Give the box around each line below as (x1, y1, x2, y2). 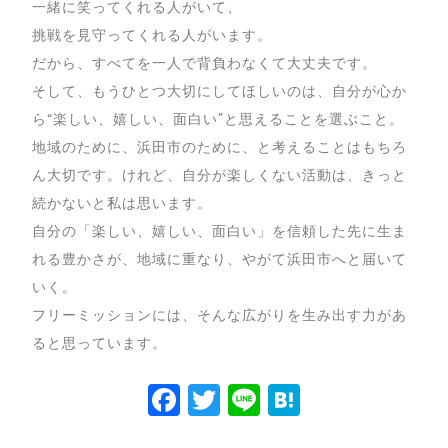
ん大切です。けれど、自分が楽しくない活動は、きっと (32, 167, 407, 183)
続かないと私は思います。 (32, 195, 213, 211)
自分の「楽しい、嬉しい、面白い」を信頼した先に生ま (32, 223, 407, 239)
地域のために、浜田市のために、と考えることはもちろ (32, 139, 407, 155)
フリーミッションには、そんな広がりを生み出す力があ (32, 307, 407, 323)
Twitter (220, 377, 333, 424)
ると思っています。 (32, 335, 168, 351)
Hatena (300, 377, 415, 424)
